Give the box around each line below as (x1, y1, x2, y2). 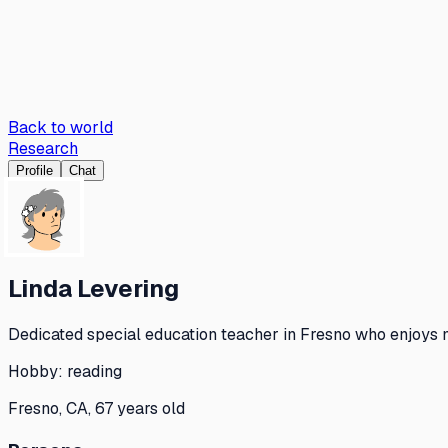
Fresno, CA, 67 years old (8, 397, 185, 419)
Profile (16, 163, 53, 178)
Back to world (8, 117, 113, 138)
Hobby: (8, 360, 67, 382)
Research (8, 138, 78, 159)
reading (67, 360, 122, 382)
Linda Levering (8, 272, 179, 304)
